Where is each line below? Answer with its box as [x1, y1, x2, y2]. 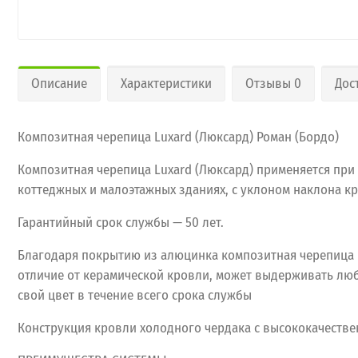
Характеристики [121, 74, 212, 92]
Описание [31, 74, 87, 92]
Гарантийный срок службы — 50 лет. [18, 213, 224, 231]
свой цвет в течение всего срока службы [18, 286, 252, 304]
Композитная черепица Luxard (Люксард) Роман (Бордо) [18, 128, 339, 145]
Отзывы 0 [245, 74, 301, 92]
